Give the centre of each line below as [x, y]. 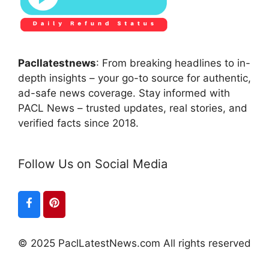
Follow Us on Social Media [93, 164]
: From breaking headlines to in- [173, 63]
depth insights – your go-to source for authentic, [134, 78]
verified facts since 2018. [78, 123]
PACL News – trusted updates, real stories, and [133, 108]
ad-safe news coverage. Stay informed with [124, 93]
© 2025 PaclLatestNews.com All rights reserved [134, 243]
